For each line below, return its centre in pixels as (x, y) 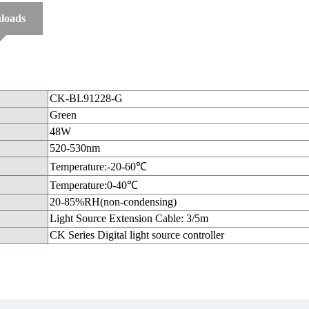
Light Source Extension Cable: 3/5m (129, 218)
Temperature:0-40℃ (94, 185)
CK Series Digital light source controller (137, 235)
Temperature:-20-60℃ (98, 166)
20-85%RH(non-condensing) (113, 201)
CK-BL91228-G (86, 98)
